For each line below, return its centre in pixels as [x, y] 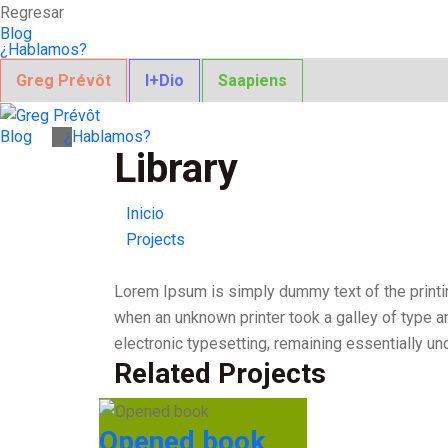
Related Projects [220, 373]
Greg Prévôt [63, 80]
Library [176, 168]
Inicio [145, 213]
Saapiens [252, 80]
